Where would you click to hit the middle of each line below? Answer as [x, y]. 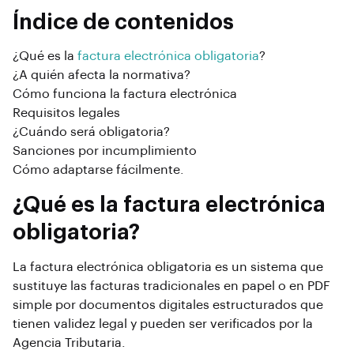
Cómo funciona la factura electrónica [125, 94]
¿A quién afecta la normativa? [102, 75]
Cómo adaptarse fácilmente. [98, 170]
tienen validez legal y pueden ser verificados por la [163, 324]
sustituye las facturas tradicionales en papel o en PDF [171, 286]
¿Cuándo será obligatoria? [91, 132]
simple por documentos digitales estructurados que [168, 305]
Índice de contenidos [123, 22]
